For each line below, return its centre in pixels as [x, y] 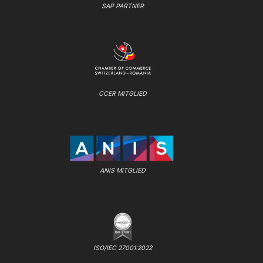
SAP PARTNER [123, 6]
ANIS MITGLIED [123, 170]
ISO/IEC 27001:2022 [123, 248]
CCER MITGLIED [123, 93]
